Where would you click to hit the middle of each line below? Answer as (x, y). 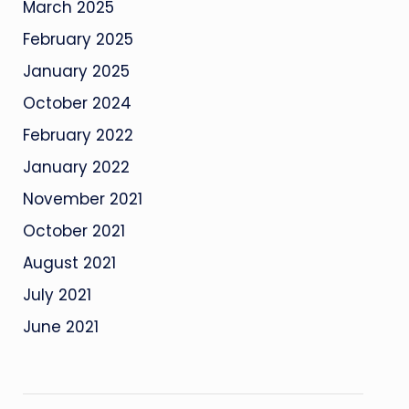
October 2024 (77, 103)
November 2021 (82, 199)
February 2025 (78, 39)
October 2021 (73, 231)
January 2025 (76, 71)
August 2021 (69, 263)
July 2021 (57, 295)
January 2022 (76, 167)
